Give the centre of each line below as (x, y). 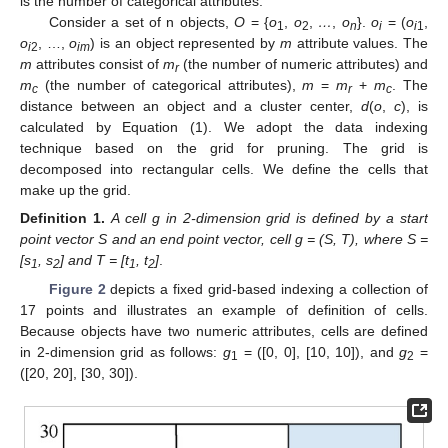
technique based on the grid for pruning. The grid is (224, 148)
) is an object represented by (185, 43)
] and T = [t (94, 260)
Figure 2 (77, 288)
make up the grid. (75, 190)
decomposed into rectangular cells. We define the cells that (224, 169)
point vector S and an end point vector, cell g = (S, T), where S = (224, 239)
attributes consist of (97, 64)
